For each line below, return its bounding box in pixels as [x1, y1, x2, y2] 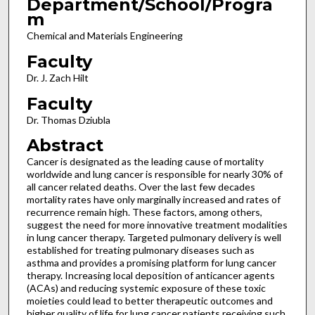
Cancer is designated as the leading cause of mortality [26, 155, 264, 168]
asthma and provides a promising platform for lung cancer [26, 257, 276, 269]
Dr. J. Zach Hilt [26, 72, 89, 84]
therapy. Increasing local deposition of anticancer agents [26, 269, 275, 282]
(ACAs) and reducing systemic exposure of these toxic [26, 282, 266, 295]
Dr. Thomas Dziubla [26, 113, 110, 126]
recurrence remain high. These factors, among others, [26, 206, 262, 219]
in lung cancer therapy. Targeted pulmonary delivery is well [26, 231, 281, 244]
